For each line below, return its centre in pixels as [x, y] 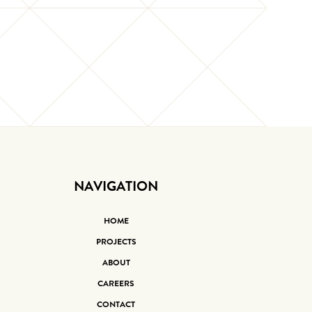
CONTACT [116, 304]
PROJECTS [116, 241]
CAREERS [116, 283]
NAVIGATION [116, 186]
